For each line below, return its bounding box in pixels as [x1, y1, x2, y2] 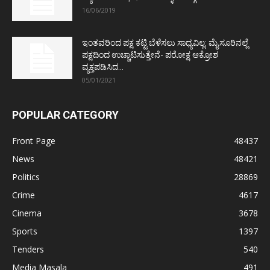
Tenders [12, 243, 44, 256]
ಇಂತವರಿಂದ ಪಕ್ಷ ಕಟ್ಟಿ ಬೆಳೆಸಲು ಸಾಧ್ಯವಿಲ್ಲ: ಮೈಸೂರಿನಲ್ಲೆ [82, 38, 248, 48]
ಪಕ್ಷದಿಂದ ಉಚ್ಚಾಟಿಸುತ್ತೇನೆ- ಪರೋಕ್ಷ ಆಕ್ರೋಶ [82, 50, 218, 60]
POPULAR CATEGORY [12, 108, 119, 122]
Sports [12, 225, 37, 237]
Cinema [12, 207, 42, 219]
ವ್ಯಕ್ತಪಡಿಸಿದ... [82, 62, 124, 72]
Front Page [12, 135, 55, 147]
